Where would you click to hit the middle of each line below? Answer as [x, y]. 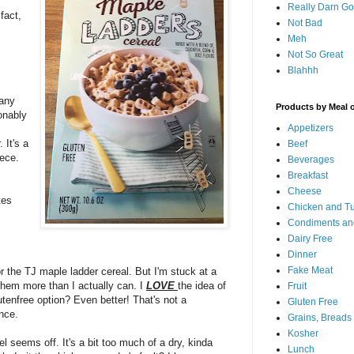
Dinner [302, 254]
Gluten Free [313, 302]
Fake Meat [310, 270]
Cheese [305, 191]
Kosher [303, 333]
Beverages [311, 160]
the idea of [202, 285]
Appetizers [311, 128]
